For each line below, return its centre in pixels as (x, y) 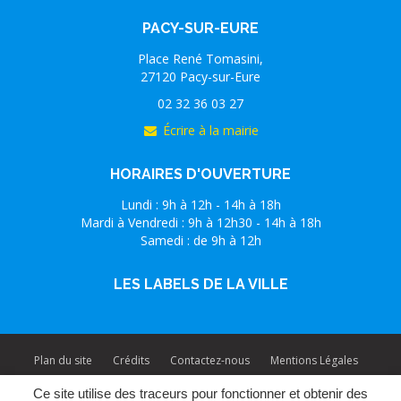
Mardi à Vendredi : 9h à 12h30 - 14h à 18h (200, 222)
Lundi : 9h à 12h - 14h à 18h (200, 204)
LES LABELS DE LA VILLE (200, 284)
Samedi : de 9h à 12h (200, 240)
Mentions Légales (314, 360)
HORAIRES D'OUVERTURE (200, 174)
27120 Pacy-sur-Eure (200, 76)
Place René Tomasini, (200, 58)
